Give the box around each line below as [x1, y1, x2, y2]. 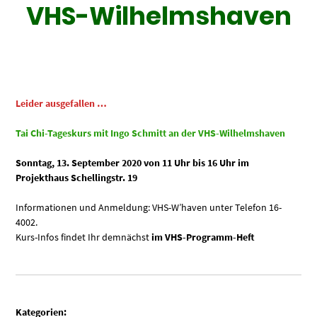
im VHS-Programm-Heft [149, 231, 255, 244]
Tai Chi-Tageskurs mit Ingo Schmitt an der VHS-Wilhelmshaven [16, 127, 286, 140]
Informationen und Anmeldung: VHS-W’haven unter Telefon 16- [16, 201, 282, 214]
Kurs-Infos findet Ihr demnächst [16, 231, 150, 244]
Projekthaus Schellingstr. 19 [16, 171, 138, 185]
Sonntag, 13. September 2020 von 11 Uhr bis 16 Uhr [16, 156, 236, 170]
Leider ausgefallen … [16, 97, 108, 110]
